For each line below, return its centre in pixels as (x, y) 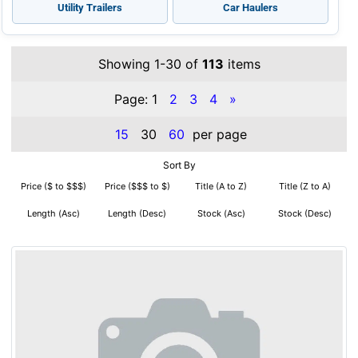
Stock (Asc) (221, 214)
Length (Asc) (53, 214)
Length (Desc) (137, 214)
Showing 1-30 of (150, 64)
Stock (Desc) (305, 214)
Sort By (179, 165)
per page (218, 135)
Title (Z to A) (305, 187)
